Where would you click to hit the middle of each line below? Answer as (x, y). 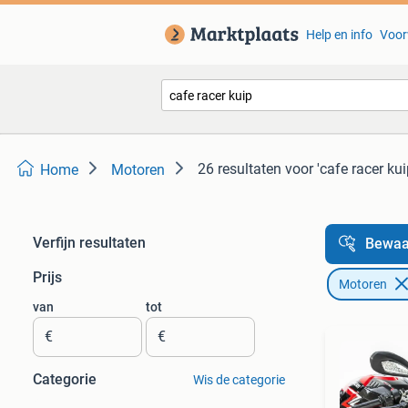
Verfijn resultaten (89, 243)
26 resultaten (240, 169)
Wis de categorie (239, 380)
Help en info (339, 35)
